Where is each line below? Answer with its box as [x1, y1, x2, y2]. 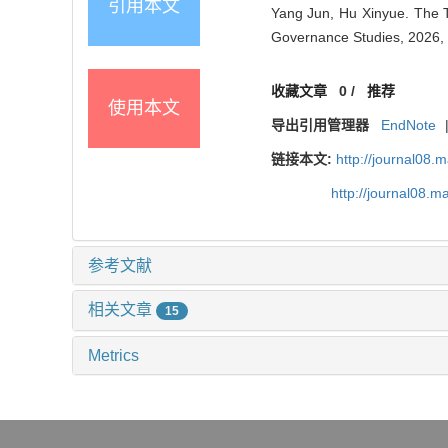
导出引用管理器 [270, 117, 369, 134]
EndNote [381, 117, 437, 134]
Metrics [88, 347, 139, 365]
